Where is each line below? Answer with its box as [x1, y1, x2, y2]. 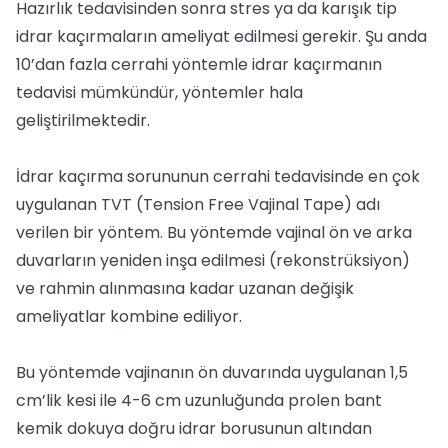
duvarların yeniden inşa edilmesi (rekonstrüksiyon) [16, 249, 410, 272]
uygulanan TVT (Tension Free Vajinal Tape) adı [16, 193, 380, 216]
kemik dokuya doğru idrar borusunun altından [16, 417, 372, 440]
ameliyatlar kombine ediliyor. [16, 305, 242, 328]
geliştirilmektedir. [16, 109, 150, 132]
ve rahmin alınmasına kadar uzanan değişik [16, 277, 354, 300]
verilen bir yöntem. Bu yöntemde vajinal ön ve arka [16, 221, 412, 244]
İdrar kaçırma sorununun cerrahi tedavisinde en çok [16, 165, 420, 188]
